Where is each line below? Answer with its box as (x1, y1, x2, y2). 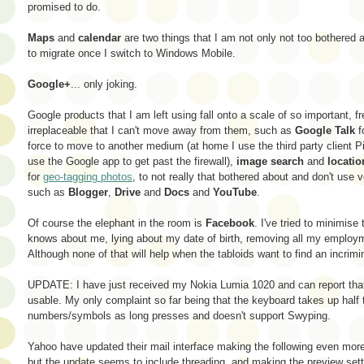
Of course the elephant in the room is (28, 216, 206, 229)
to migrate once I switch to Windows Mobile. (28, 46, 236, 59)
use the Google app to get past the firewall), (28, 154, 236, 167)
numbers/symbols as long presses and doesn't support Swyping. (28, 309, 331, 322)
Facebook (206, 216, 254, 229)
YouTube (213, 185, 257, 198)
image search (236, 154, 304, 167)
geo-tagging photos (43, 170, 132, 183)
